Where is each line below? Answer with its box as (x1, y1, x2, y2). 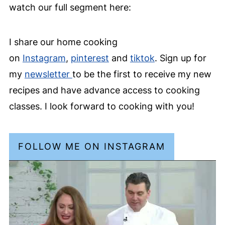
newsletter (24, 69, 72, 80)
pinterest (70, 53, 109, 64)
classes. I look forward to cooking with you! (9, 101, 194, 112)
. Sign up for (154, 53, 206, 64)
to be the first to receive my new (72, 69, 211, 80)
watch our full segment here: (9, 2, 131, 13)
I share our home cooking (9, 37, 118, 48)
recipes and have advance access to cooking (9, 85, 200, 96)
